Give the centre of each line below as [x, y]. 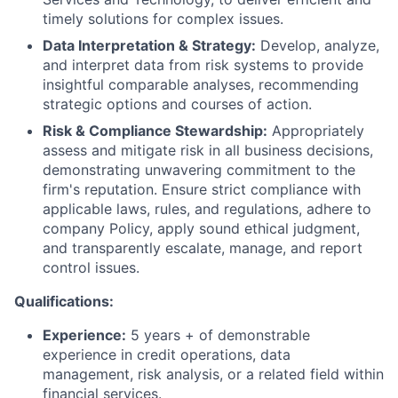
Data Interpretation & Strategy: [149, 45]
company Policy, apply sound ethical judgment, [201, 228]
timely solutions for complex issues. [163, 19]
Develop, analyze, [318, 45]
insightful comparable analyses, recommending [201, 84]
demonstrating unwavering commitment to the [199, 170]
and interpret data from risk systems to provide [203, 65]
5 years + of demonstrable [218, 335]
